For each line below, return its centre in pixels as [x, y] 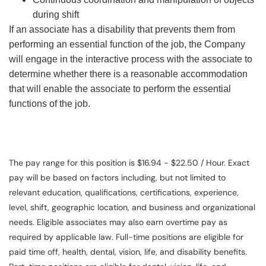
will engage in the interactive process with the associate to [131, 59]
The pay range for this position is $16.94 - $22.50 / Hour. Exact [129, 163]
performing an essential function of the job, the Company [127, 45]
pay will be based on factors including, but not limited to [117, 178]
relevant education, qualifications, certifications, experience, [124, 193]
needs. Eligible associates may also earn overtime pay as [118, 222]
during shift [56, 15]
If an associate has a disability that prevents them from [122, 30]
